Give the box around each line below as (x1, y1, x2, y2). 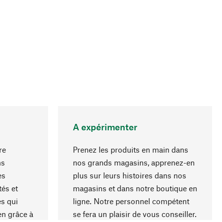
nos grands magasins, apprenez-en (73, 157, 195, 167)
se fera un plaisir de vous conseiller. (73, 209, 197, 219)
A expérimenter (73, 121, 137, 132)
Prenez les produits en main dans (73, 144, 188, 154)
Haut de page (140, 177, 190, 187)
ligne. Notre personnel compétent (73, 196, 189, 206)
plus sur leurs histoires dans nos (73, 170, 186, 180)
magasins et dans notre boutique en (73, 183, 197, 193)
